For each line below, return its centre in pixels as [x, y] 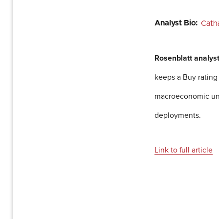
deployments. [178, 115]
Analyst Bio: [176, 23]
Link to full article [184, 149]
